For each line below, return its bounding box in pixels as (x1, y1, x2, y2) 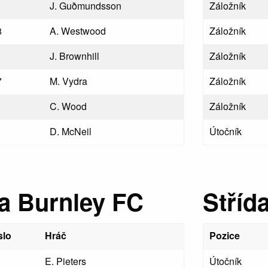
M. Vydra (50, 74, 88, 88)
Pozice (209, 229, 240, 242)
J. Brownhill (50, 49, 100, 63)
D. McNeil (50, 124, 92, 138)
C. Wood (50, 99, 87, 113)
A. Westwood (50, 24, 106, 38)
